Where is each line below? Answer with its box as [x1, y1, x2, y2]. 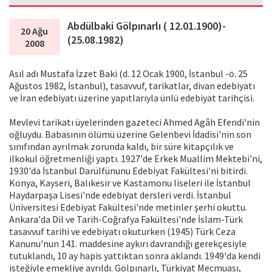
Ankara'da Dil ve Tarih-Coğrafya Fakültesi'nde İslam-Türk [9, 213, 243, 226]
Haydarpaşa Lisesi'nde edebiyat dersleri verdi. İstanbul [9, 189, 231, 202]
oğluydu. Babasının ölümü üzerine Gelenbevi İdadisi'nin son [9, 128, 251, 141]
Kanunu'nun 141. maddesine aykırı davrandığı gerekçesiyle [9, 237, 246, 250]
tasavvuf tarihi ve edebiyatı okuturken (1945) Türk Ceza [9, 225, 236, 238]
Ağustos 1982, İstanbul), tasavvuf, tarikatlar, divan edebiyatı [9, 80, 255, 92]
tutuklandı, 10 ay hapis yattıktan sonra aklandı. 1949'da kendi [9, 250, 260, 262]
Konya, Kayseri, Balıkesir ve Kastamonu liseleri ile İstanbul [9, 177, 251, 189]
